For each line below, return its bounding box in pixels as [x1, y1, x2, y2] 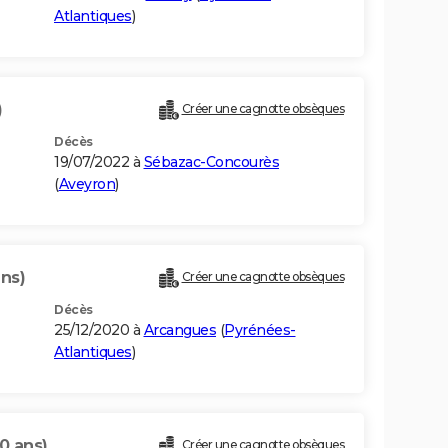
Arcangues [143, 321, 216, 340]
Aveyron [58, 175, 115, 194]
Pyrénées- [224, 321, 296, 340]
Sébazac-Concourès [143, 153, 279, 172]
